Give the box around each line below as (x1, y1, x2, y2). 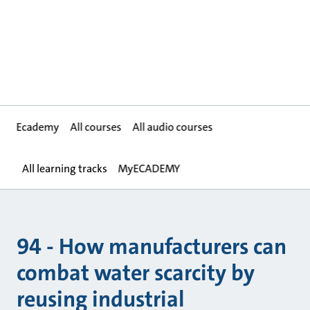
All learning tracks (21, 161, 107, 176)
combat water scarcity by (16, 259, 255, 288)
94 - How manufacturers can (16, 232, 286, 262)
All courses (70, 120, 122, 135)
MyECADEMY (118, 161, 181, 176)
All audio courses (132, 120, 213, 135)
